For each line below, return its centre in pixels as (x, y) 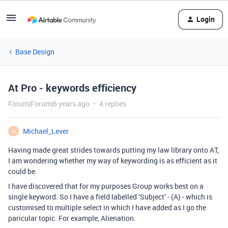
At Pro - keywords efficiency (72, 88)
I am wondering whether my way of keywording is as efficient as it (113, 161)
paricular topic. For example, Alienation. (72, 218)
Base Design (35, 52)
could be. (23, 171)
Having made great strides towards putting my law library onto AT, (113, 150)
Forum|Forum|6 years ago (49, 104)
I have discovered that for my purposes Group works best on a (106, 186)
